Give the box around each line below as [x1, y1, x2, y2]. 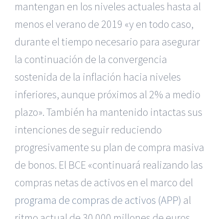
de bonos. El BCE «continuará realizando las [15, 158, 203, 172]
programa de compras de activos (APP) [15, 193, 181, 207]
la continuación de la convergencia [15, 52, 167, 66]
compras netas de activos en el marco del [15, 175, 193, 190]
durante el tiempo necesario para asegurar [15, 35, 200, 49]
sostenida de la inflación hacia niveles [15, 70, 181, 84]
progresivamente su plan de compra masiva [15, 140, 204, 154]
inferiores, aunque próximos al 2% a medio [15, 88, 200, 102]
